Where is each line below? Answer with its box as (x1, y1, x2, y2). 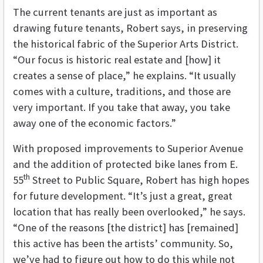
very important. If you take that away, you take (13, 100, 230, 114)
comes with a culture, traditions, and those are (13, 85, 231, 99)
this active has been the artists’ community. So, (13, 237, 233, 251)
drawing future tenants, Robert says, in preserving (13, 21, 248, 35)
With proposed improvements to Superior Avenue (13, 141, 243, 156)
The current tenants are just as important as (13, 5, 217, 19)
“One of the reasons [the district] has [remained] (13, 221, 238, 235)
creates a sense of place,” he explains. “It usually (13, 69, 236, 83)
